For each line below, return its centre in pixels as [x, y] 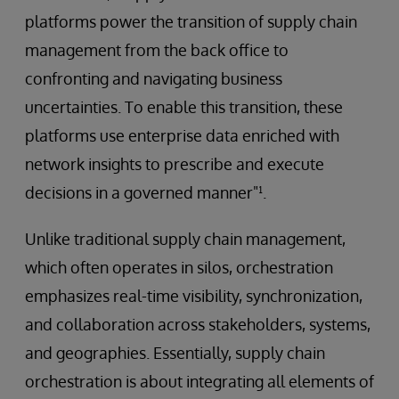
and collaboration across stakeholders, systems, [198, 324]
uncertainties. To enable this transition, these [184, 106]
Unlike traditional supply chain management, [185, 238]
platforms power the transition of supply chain [191, 21]
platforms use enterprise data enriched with [182, 135]
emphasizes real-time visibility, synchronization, [194, 295]
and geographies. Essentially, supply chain [175, 352]
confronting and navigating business [154, 78]
